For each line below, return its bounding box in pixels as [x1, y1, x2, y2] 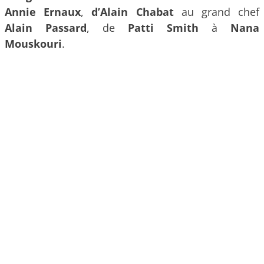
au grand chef [173, 5, 260, 19]
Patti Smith [128, 21, 199, 35]
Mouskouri [5, 37, 62, 51]
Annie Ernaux [5, 5, 81, 19]
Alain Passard [5, 21, 87, 35]
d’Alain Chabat [91, 5, 174, 19]
